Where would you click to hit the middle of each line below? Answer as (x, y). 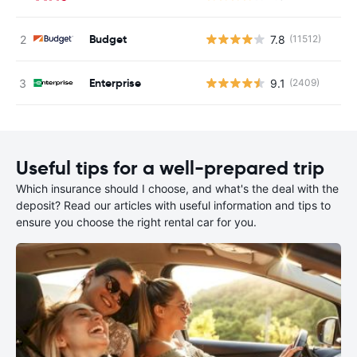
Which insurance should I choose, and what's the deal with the (177, 188)
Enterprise (115, 82)
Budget (108, 39)
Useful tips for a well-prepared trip (170, 168)
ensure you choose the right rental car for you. (136, 222)
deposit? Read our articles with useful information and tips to (173, 205)
